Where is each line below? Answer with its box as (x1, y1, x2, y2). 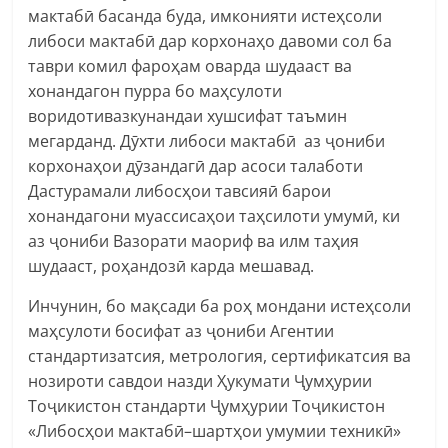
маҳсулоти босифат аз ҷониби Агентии (28, 319, 335, 342)
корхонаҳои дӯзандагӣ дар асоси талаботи (28, 154, 364, 177)
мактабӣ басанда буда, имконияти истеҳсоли (28, 4, 383, 27)
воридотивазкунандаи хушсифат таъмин (28, 104, 348, 127)
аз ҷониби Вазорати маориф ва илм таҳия (28, 229, 360, 252)
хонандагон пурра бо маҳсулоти (28, 79, 283, 102)
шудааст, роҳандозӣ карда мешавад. (28, 254, 315, 277)
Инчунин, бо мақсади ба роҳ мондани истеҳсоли (28, 294, 412, 317)
